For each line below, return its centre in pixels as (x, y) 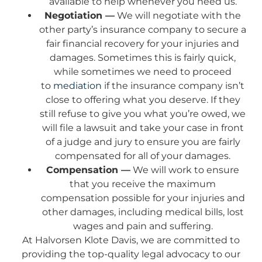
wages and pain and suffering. (143, 226)
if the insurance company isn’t (173, 86)
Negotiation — (80, 16)
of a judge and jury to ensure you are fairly (143, 142)
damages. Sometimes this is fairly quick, (143, 58)
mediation (77, 86)
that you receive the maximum (143, 184)
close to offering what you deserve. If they (143, 100)
